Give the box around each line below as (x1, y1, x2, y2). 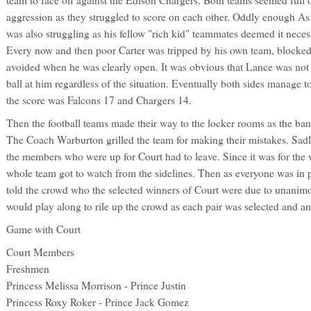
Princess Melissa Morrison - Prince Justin (6, 278, 186, 292)
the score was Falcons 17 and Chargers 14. (6, 92, 192, 107)
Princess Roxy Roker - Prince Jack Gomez (6, 294, 189, 309)
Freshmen (6, 261, 49, 276)
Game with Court (6, 221, 81, 236)
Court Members (6, 244, 74, 259)
